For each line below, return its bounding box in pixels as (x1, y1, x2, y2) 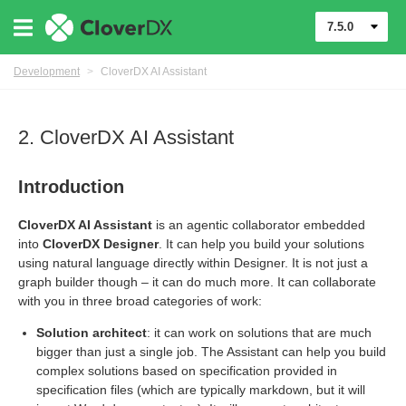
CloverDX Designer (43, 237, 159, 251)
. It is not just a (285, 256, 368, 270)
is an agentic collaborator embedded (152, 217, 365, 232)
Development (14, 65, 80, 78)
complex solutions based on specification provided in (36, 363, 337, 378)
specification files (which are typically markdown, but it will (36, 382, 365, 397)
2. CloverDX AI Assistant (18, 126, 234, 149)
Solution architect (36, 325, 147, 340)
